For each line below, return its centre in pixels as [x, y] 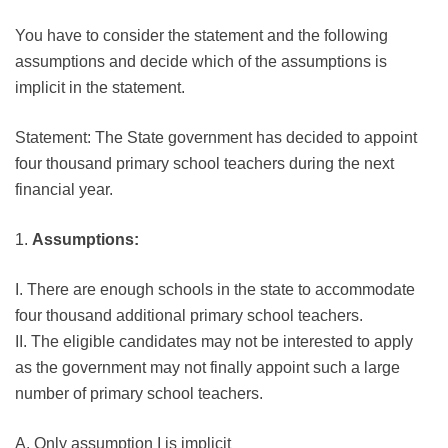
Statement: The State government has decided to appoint [216, 138]
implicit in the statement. [100, 88]
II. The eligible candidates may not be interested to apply [214, 342]
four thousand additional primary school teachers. [189, 316]
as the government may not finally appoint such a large [207, 368]
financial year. [64, 190]
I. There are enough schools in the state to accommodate [215, 290]
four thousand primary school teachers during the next [204, 164]
